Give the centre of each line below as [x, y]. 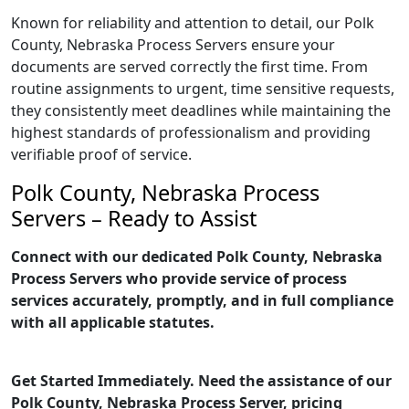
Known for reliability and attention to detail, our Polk [193, 23]
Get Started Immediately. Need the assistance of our [201, 381]
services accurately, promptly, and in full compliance [202, 300]
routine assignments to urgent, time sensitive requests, [203, 89]
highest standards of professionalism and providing [191, 132]
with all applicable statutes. [113, 322]
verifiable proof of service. [101, 154]
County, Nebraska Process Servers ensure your [173, 45]
